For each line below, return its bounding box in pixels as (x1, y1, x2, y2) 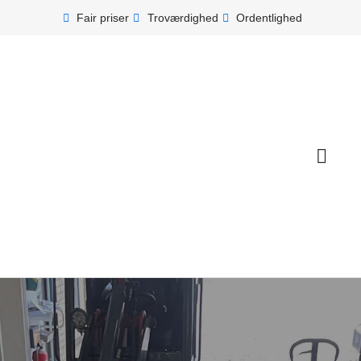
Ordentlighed (236, 11, 303, 24)
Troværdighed (147, 11, 218, 24)
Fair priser (77, 11, 130, 24)
